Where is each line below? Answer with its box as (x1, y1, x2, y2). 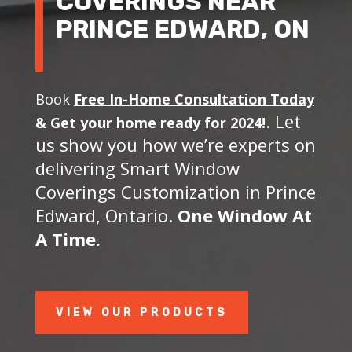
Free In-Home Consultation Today (73, 89, 314, 108)
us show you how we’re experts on (35, 132, 316, 156)
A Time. (35, 226, 105, 251)
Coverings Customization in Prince (35, 179, 316, 203)
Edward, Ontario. (35, 203, 178, 227)
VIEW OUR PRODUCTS (55, 305, 228, 319)
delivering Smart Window (35, 156, 240, 180)
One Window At (177, 203, 312, 227)
